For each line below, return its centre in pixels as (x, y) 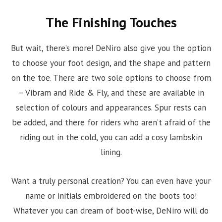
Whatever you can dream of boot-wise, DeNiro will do (111, 210)
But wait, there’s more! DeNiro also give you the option (111, 48)
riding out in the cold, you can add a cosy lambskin (111, 137)
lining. (111, 152)
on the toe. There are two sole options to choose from (111, 78)
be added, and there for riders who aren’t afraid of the (111, 122)
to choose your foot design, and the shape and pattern (111, 63)
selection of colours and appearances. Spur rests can (111, 107)
